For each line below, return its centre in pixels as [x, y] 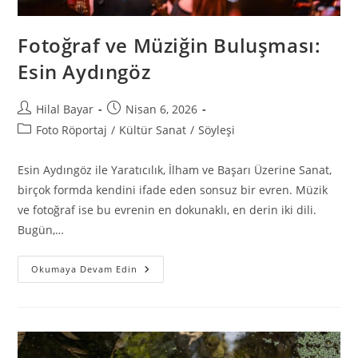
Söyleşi [217, 130]
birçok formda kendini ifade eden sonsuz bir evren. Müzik [173, 190]
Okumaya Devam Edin [85, 269]
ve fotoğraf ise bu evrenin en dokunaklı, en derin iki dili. [167, 210]
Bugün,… [41, 230]
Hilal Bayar [65, 109]
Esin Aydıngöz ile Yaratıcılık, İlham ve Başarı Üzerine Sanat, [175, 170]
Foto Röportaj [72, 130]
